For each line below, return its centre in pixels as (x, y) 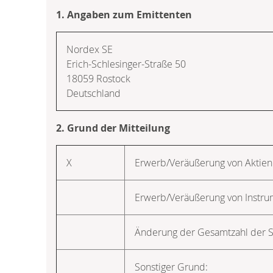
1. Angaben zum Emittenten (124, 14)
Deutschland (94, 93)
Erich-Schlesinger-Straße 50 (126, 64)
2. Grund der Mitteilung (113, 128)
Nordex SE (90, 49)
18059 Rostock (98, 78)
